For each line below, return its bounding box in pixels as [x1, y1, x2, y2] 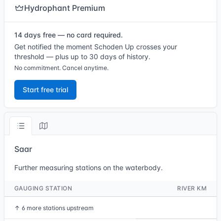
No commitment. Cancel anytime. [14, 64, 109, 72]
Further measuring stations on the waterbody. [14, 163, 163, 172]
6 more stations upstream [22, 204, 94, 212]
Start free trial [23, 85, 68, 94]
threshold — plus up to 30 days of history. [14, 52, 150, 61]
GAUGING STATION [14, 184, 73, 192]
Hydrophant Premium [24, 3, 105, 13]
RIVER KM [177, 184, 207, 192]
